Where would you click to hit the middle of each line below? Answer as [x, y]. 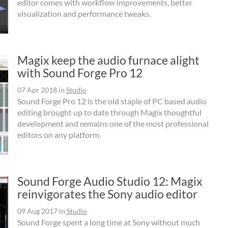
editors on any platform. [59, 135]
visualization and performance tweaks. [84, 14]
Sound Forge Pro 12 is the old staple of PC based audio [112, 101]
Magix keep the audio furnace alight [108, 60]
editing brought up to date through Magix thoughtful [109, 112]
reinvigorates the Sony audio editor [107, 194]
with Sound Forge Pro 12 [80, 73]
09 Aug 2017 [37, 211]
